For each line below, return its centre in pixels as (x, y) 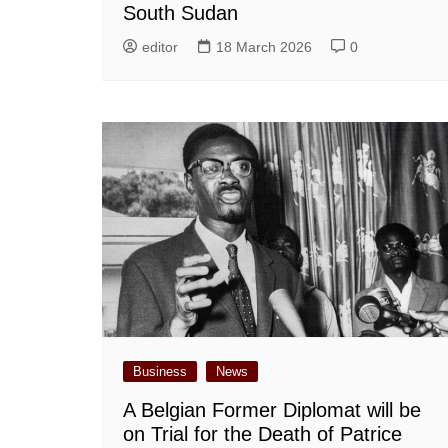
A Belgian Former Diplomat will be (272, 409)
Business (160, 371)
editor (160, 46)
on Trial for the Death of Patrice (262, 433)
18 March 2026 (264, 46)
